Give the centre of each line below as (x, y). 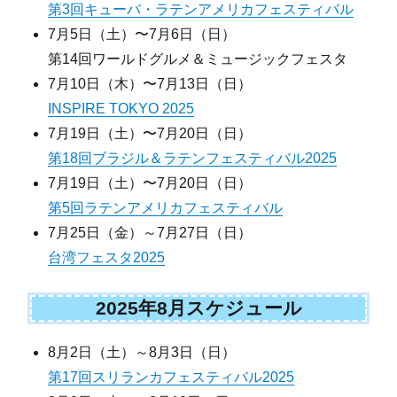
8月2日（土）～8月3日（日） (142, 352)
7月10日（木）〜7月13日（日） (150, 83)
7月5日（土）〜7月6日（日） (142, 34)
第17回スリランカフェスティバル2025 (171, 377)
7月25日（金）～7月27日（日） (150, 232)
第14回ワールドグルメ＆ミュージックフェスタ (198, 58)
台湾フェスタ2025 (107, 257)
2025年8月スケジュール (198, 307)
